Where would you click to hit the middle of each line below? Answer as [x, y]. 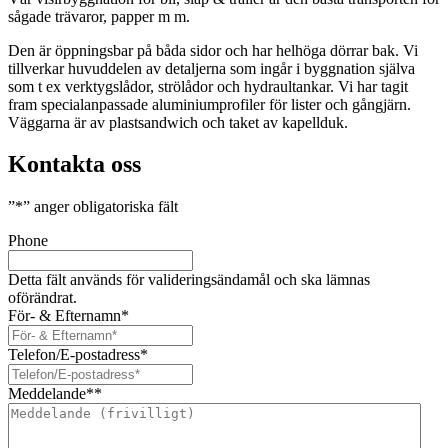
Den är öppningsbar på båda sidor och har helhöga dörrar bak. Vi [213, 50]
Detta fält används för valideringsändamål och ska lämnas [189, 280]
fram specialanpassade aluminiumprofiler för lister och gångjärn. [209, 104]
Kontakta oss [74, 164]
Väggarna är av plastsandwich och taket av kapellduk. [178, 122]
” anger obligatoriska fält [100, 207]
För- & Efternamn [64, 316]
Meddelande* [51, 394]
